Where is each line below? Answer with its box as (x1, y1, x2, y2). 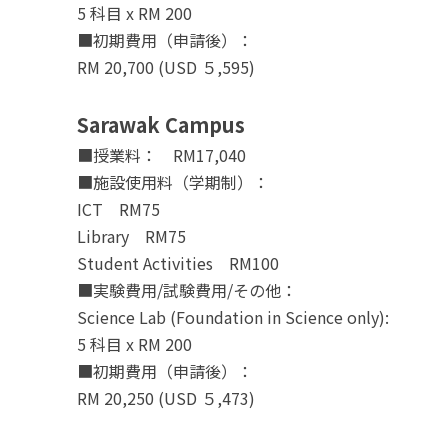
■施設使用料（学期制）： (77, 170, 269, 194)
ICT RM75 (77, 197, 160, 221)
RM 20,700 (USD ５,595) (77, 55, 255, 79)
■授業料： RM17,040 (77, 143, 246, 167)
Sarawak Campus (77, 110, 245, 139)
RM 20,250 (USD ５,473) (77, 386, 255, 410)
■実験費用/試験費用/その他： (77, 278, 297, 302)
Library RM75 (77, 224, 186, 248)
